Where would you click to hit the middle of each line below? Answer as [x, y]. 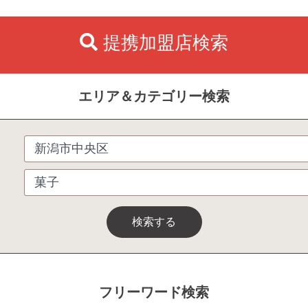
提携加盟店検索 [165, 42]
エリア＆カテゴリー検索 [154, 96]
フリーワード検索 [154, 292]
